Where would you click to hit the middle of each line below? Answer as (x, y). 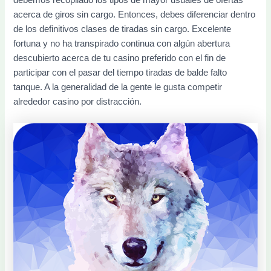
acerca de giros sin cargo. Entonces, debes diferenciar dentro (135, 15)
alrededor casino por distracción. (78, 102)
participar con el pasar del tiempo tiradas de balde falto (120, 73)
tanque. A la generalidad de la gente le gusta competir (118, 87)
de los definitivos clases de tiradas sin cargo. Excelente (122, 29)
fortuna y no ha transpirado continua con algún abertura (122, 44)
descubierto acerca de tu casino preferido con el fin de (120, 58)
